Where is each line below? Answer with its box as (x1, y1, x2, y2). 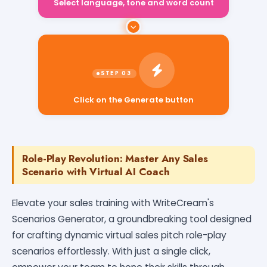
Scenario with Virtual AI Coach (22, 164, 170, 179)
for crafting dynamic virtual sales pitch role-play (12, 228, 226, 241)
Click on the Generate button (73, 87, 194, 99)
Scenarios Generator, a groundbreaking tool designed (12, 212, 252, 225)
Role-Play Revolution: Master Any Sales (22, 151, 208, 166)
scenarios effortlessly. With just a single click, (12, 244, 210, 257)
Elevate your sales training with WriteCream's (12, 196, 214, 209)
